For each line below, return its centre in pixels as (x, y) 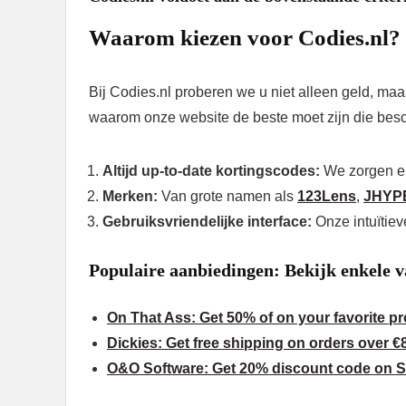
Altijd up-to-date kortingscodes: (211, 170)
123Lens (327, 196)
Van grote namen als (227, 196)
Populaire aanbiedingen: (184, 270)
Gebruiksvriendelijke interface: (207, 221)
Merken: (130, 196)
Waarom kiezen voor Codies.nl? (245, 37)
